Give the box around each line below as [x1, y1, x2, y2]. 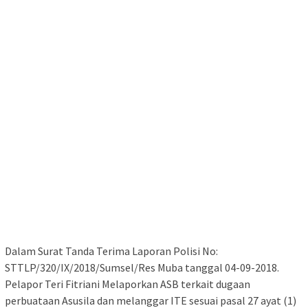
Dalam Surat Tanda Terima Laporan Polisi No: [5, 243, 218, 258]
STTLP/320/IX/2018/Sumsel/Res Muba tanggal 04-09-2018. [5, 260, 279, 274]
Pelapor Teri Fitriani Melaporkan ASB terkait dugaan [5, 276, 250, 291]
